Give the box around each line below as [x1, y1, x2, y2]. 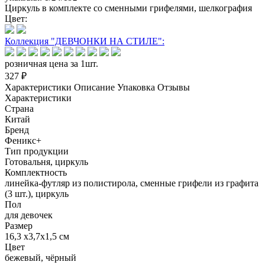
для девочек [5, 209, 53, 220]
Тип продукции [5, 146, 69, 156]
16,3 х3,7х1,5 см [5, 231, 69, 241]
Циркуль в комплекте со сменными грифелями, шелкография [5, 2, 252, 13]
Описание [74, 82, 115, 92]
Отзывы [157, 82, 190, 92]
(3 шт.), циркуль [5, 188, 69, 199]
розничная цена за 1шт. [5, 58, 98, 69]
